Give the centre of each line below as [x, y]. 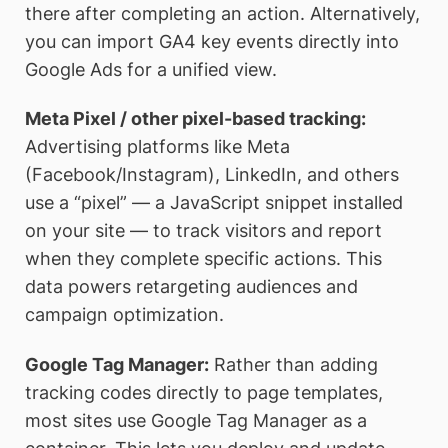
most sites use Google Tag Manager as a [196, 420]
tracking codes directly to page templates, [204, 392]
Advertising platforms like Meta [157, 147]
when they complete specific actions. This [203, 259]
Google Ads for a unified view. [151, 69]
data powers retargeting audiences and [191, 287]
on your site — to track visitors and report [203, 231]
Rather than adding [293, 364]
